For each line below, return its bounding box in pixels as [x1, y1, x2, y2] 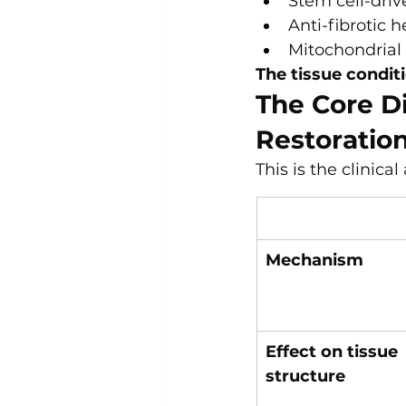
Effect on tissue [266, 342, 402, 362]
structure [266, 366, 345, 387]
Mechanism [266, 250, 363, 271]
